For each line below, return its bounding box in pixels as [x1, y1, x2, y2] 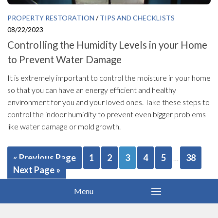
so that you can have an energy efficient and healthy [7, 85, 176, 94]
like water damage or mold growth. [7, 121, 121, 131]
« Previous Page [13, 152, 76, 163]
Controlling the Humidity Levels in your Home [7, 38, 207, 51]
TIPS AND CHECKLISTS [100, 13, 175, 22]
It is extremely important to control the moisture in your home [7, 73, 211, 82]
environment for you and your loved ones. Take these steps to [7, 97, 210, 107]
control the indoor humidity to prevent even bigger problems [7, 109, 206, 119]
